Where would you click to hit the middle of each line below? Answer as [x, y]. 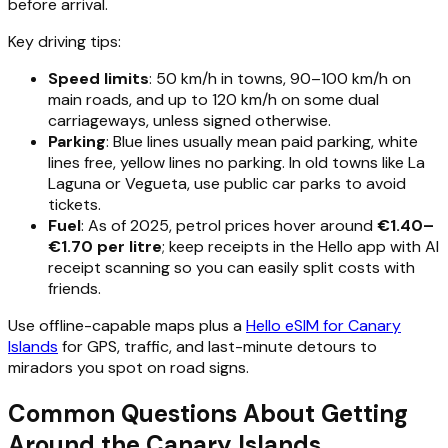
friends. [74, 288]
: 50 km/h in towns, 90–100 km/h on [280, 78]
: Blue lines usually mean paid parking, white [262, 141]
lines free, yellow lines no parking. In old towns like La [236, 162]
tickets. [74, 204]
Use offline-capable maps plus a [127, 325]
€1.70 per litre [105, 246]
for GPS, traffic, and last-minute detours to [217, 346]
